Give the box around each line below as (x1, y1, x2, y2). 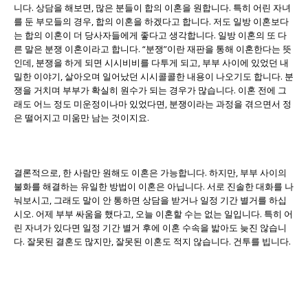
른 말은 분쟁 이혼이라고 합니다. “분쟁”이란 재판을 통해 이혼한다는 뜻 (14, 42, 291, 55)
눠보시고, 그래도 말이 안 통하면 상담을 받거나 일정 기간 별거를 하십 (14, 193, 287, 206)
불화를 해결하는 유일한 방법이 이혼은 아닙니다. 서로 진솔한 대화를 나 (14, 179, 294, 192)
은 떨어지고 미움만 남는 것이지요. (14, 111, 149, 124)
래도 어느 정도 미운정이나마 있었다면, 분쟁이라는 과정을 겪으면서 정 (14, 97, 291, 110)
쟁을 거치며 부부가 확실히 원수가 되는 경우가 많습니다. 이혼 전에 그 (14, 83, 287, 96)
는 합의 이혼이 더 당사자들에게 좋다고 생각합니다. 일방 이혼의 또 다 (14, 28, 287, 41)
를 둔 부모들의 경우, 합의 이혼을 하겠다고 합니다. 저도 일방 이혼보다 (14, 14, 289, 27)
